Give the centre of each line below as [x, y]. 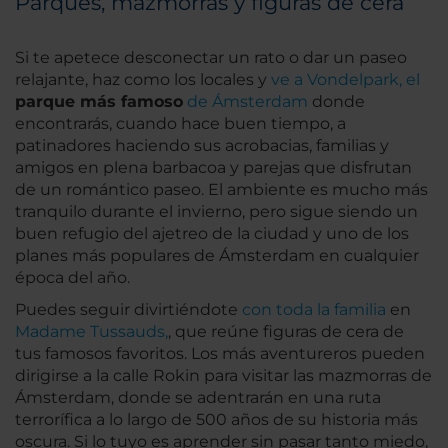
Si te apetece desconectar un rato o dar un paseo [211, 57]
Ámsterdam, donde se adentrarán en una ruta [198, 397]
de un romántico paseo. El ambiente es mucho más [221, 189]
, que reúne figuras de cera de [286, 331]
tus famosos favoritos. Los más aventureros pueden [220, 353]
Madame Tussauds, [91, 331]
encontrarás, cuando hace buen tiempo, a [180, 123]
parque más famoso [99, 101]
